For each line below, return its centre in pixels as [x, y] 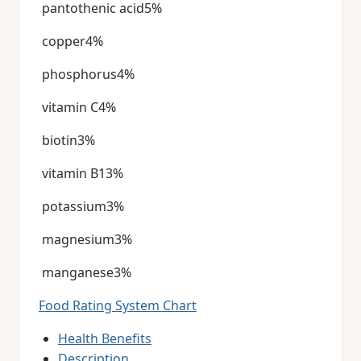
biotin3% [67, 140]
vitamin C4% [77, 107]
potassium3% [81, 206]
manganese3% [85, 272]
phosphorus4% [87, 74]
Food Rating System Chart [118, 305]
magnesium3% [85, 239]
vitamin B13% [81, 173]
